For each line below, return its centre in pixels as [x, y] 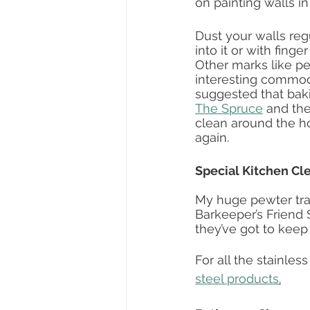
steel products [237, 279]
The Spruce [229, 109]
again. [216, 138]
